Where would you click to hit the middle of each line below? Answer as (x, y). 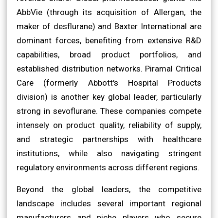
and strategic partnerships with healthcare (109, 139)
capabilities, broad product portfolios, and (109, 54)
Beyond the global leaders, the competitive (109, 189)
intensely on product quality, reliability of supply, (109, 125)
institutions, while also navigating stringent (109, 153)
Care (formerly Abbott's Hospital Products (109, 82)
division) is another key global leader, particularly (109, 97)
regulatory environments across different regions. (108, 167)
